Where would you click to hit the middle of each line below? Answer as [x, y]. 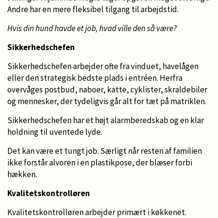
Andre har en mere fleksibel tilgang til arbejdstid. [93, 9]
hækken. [22, 174]
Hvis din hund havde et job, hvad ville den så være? [92, 28]
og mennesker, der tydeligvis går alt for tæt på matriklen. [107, 101]
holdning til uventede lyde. [55, 132]
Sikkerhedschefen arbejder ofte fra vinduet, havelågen [103, 66]
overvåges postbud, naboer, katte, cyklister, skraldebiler [107, 89]
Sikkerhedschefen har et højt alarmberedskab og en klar [106, 120]
